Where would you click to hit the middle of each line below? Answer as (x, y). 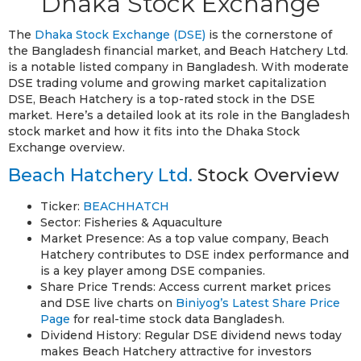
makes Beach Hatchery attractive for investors (176, 351)
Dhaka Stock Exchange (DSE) (120, 34)
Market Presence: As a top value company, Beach (185, 238)
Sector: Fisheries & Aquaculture (131, 222)
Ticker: (62, 206)
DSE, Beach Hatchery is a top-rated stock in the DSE (162, 99)
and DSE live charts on (108, 303)
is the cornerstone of (269, 34)
